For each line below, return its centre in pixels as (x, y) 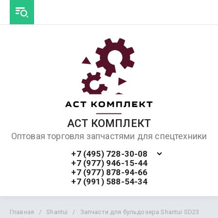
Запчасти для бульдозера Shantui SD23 (140, 212)
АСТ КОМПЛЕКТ (109, 123)
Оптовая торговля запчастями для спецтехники (109, 136)
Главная (22, 212)
